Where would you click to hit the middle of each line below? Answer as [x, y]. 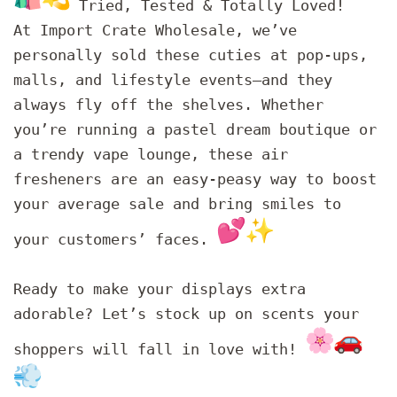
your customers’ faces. [115, 239]
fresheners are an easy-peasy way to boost [195, 179]
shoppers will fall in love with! [160, 349]
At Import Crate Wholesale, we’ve [155, 30]
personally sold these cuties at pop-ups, [191, 54]
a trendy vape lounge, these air [151, 154]
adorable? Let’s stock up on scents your [186, 313]
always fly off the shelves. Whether [168, 104]
